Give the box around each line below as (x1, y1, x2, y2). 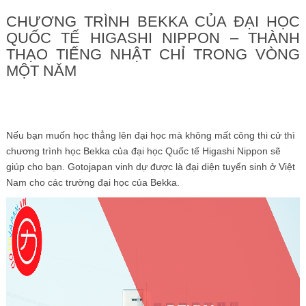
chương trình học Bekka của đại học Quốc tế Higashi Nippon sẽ (5, 145, 281, 156)
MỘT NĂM (5, 61, 76, 79)
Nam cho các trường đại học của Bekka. (5, 176, 180, 188)
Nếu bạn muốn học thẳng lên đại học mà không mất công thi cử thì (5, 129, 295, 141)
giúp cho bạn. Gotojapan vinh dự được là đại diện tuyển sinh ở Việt (5, 161, 295, 172)
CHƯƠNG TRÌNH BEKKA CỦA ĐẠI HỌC (5, 12, 301, 30)
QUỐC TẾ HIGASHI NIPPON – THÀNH (5, 29, 301, 46)
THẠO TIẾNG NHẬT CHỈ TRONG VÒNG (5, 45, 301, 63)
